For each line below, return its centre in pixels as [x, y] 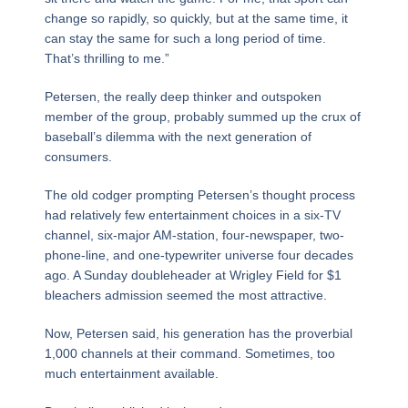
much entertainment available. [131, 373]
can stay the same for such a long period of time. [185, 38]
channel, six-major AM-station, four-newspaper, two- [194, 235]
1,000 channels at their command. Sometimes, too [189, 353]
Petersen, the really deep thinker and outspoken [183, 96]
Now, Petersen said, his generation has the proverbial [198, 333]
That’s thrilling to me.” [107, 58]
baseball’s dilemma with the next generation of [178, 136]
